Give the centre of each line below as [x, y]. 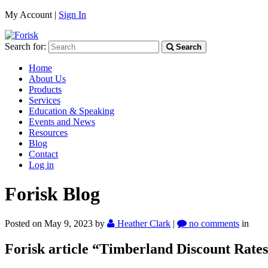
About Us [47, 79]
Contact [43, 154]
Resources [48, 133]
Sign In [72, 15]
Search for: [25, 46]
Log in [41, 165]
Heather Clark [144, 223]
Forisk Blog [52, 194]
